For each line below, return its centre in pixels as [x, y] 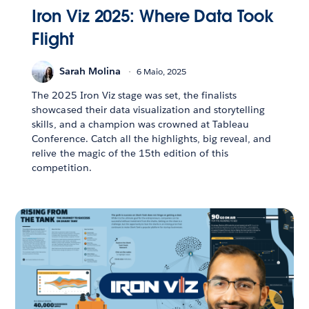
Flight [53, 39]
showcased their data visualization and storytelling [149, 109]
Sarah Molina [90, 71]
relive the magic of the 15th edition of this [130, 153]
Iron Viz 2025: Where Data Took [153, 16]
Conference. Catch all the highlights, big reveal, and [152, 138]
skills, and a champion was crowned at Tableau [141, 124]
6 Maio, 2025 [162, 72]
